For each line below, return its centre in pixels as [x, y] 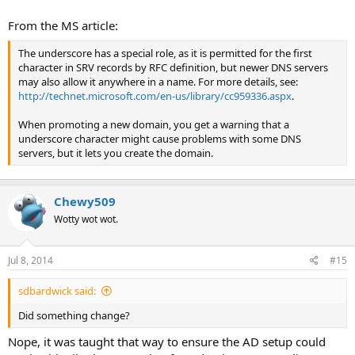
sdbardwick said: [57, 290]
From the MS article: [63, 25]
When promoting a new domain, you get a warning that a [154, 124]
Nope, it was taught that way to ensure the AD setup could [167, 342]
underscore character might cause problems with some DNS [160, 138]
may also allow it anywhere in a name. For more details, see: [158, 81]
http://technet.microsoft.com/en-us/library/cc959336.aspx [155, 95]
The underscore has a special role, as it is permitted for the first [165, 53]
